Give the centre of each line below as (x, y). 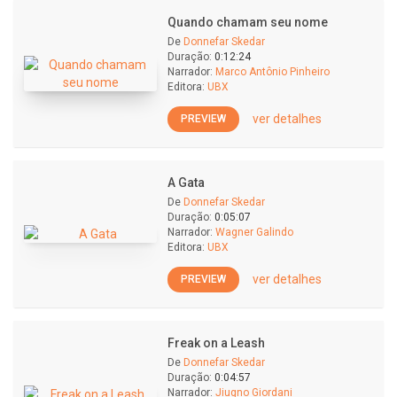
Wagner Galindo (254, 232)
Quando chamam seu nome (248, 22)
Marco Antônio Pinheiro (272, 72)
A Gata (186, 183)
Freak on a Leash (216, 343)
